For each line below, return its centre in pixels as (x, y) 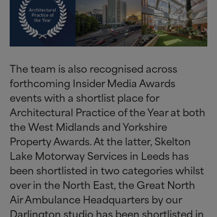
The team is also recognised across (93, 68)
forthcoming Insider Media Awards (93, 83)
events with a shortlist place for (84, 97)
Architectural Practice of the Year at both (108, 112)
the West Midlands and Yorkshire (88, 126)
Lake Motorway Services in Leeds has (99, 155)
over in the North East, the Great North (102, 185)
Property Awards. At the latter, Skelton (100, 141)
